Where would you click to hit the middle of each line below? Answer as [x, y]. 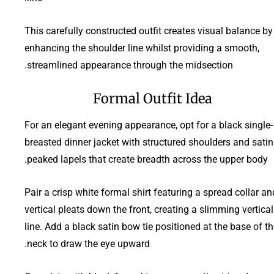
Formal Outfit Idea [152, 98]
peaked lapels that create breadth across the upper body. [147, 159]
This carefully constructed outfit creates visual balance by [149, 31]
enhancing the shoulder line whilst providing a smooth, [142, 48]
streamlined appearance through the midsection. [130, 65]
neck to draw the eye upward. [88, 243]
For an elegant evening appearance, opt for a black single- [149, 125]
